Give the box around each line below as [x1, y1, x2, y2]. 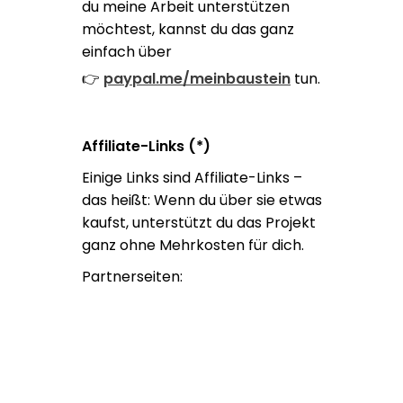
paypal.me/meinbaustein [103, 68, 291, 89]
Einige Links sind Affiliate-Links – [82, 167, 302, 188]
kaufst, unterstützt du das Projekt [82, 212, 316, 233]
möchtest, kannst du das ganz [82, 19, 294, 40]
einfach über [82, 41, 172, 62]
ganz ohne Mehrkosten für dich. [82, 235, 304, 255]
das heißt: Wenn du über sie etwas [82, 190, 322, 210]
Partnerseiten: [82, 266, 183, 287]
